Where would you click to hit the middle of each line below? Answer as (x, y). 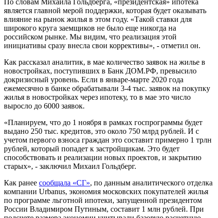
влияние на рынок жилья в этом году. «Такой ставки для (98, 19)
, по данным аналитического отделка (151, 183)
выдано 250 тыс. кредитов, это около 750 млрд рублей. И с (101, 131)
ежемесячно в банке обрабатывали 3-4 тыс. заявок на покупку (107, 89)
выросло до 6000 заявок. (44, 106)
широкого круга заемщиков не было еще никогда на (90, 28)
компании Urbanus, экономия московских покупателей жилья (106, 192)
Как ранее (21, 183)
